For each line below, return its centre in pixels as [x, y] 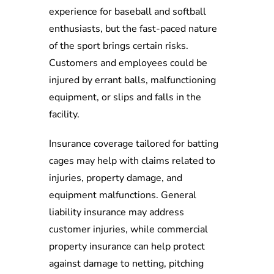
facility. [64, 114]
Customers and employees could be [128, 63]
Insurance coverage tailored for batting [134, 143]
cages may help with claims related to [132, 161]
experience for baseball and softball [128, 11]
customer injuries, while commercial [128, 229]
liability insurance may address [117, 212]
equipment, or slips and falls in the [125, 97]
